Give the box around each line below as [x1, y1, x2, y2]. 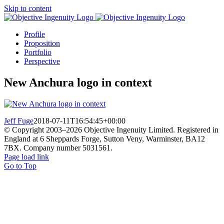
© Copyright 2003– [4, 125, 66, 134]
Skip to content [4, 4, 51, 12]
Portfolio [24, 48, 51, 56]
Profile [24, 30, 45, 38]
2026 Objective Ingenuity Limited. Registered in [66, 125, 218, 134]
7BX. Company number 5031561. [4, 143, 112, 152]
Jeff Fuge [4, 116, 33, 125]
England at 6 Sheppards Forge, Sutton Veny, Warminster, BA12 [4, 134, 205, 143]
